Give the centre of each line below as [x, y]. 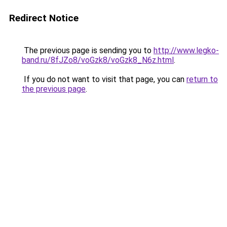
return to [202, 79]
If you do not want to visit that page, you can [104, 79]
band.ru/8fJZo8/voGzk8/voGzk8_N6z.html [98, 60]
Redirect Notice [44, 18]
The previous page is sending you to [88, 50]
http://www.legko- [186, 50]
